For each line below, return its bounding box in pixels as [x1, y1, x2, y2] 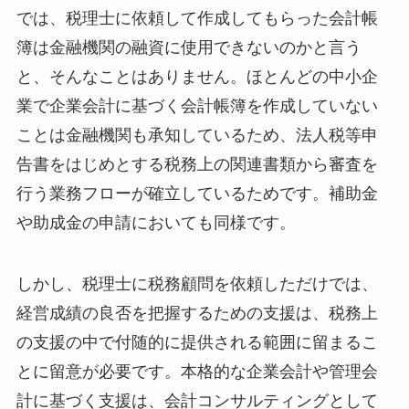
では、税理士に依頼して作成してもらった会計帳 [16, 8, 378, 27]
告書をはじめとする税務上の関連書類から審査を [16, 154, 378, 173]
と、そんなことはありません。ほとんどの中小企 [16, 67, 378, 86]
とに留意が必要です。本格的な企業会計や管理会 [16, 362, 378, 382]
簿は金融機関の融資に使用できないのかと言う [16, 37, 362, 57]
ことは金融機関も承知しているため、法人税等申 [16, 125, 378, 144]
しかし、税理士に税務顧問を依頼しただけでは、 [16, 275, 378, 294]
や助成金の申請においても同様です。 [16, 213, 296, 232]
